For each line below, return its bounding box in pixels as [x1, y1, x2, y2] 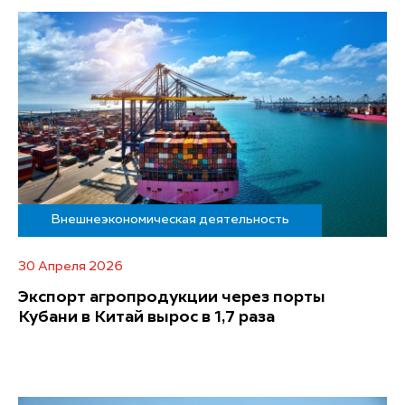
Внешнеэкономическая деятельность [51, 212, 289, 226]
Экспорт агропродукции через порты [18, 288, 325, 306]
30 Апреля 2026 [18, 259, 123, 273]
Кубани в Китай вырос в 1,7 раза [18, 308, 275, 325]
